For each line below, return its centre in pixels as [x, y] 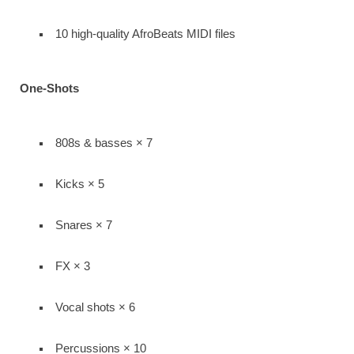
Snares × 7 [84, 225]
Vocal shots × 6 [95, 307]
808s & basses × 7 [104, 143]
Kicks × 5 [80, 184]
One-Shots [49, 88]
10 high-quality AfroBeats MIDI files [145, 34]
